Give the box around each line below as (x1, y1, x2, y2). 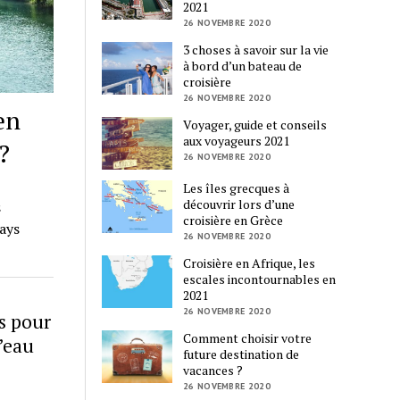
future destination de (183, 346, 300, 363)
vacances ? (183, 362, 244, 379)
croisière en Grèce (183, 212, 284, 229)
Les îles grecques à (183, 179, 290, 197)
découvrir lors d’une (183, 196, 296, 213)
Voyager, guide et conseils (183, 115, 328, 133)
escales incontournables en (183, 271, 337, 288)
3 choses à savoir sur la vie (183, 40, 329, 58)
